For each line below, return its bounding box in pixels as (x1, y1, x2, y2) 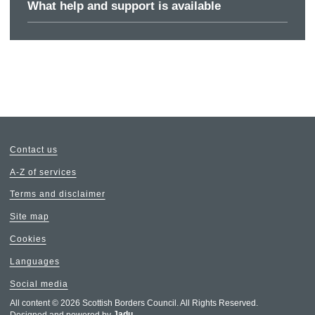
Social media (9, 279, 68, 290)
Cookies (9, 234, 46, 245)
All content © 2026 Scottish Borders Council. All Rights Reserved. (9, 297, 258, 308)
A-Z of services (9, 167, 77, 178)
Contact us (9, 145, 58, 155)
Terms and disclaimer (9, 189, 105, 200)
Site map (9, 212, 49, 222)
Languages (9, 257, 60, 267)
